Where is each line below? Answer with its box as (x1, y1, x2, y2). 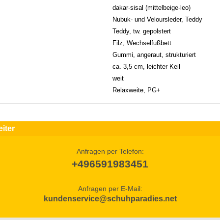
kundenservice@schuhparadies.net (43, 194, 177, 203)
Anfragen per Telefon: (76, 147, 144, 155)
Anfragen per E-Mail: (78, 184, 142, 192)
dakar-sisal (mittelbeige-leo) (112, 3, 191, 11)
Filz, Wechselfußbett (112, 39, 171, 47)
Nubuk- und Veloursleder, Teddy (112, 15, 202, 23)
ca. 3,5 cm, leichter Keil (112, 62, 180, 70)
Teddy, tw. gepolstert (112, 27, 171, 35)
